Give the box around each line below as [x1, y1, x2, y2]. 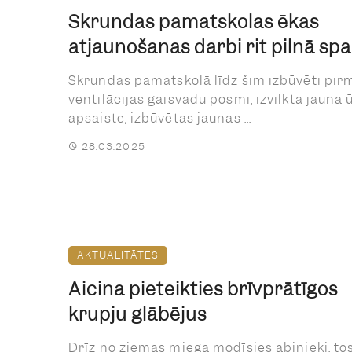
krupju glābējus [68, 302, 207, 326]
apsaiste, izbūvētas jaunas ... [68, 109, 252, 126]
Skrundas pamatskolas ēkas [68, 9, 319, 34]
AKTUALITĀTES [77, 247, 159, 262]
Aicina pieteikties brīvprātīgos [68, 277, 338, 301]
